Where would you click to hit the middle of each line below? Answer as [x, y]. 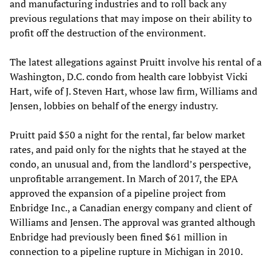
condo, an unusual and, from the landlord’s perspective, [130, 164]
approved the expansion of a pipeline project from [118, 193]
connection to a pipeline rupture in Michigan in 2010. [126, 251]
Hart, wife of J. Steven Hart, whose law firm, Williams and [134, 91]
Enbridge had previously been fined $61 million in [119, 236]
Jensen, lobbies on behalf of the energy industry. [114, 105]
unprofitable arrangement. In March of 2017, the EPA [124, 178]
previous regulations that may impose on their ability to [131, 18]
